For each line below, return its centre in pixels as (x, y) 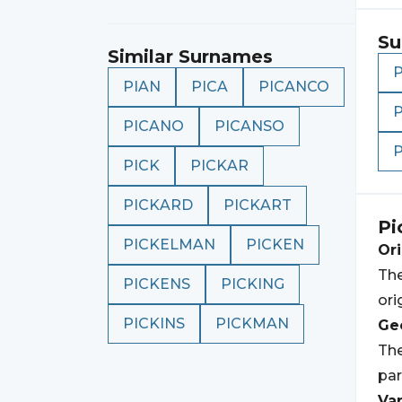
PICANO (153, 126)
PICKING (253, 284)
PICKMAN (252, 323)
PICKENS (157, 284)
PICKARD (158, 205)
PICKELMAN (169, 245)
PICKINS (154, 323)
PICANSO (249, 126)
